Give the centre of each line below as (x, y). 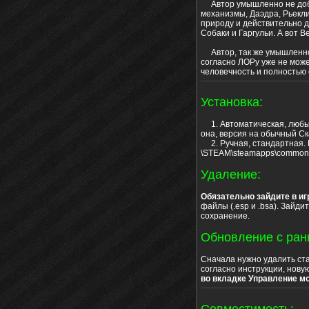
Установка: (232, 102)
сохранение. (225, 216)
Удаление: (231, 174)
